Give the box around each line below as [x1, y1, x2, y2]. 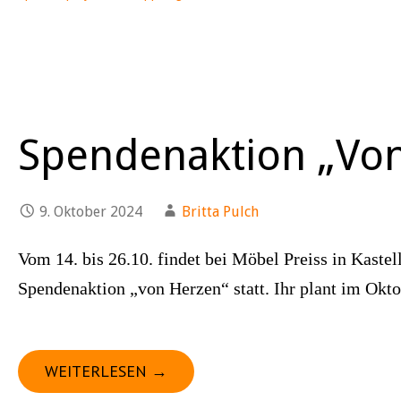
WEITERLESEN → [45, 361, 167, 381]
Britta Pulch [182, 203, 259, 220]
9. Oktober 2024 [39, 203, 142, 220]
